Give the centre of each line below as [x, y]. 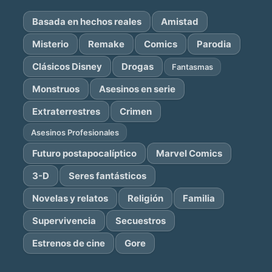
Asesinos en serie [138, 89]
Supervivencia [64, 221]
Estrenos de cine [69, 243]
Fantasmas [193, 66]
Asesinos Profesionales [75, 132]
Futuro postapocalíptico [85, 153]
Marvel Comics [189, 153]
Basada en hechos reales [87, 22]
